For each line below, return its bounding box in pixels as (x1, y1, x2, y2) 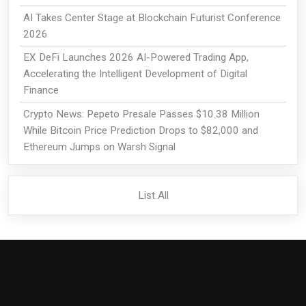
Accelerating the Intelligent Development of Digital (23, 68, 247, 81)
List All (137, 189, 169, 201)
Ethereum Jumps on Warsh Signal (23, 141, 176, 154)
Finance (23, 84, 59, 97)
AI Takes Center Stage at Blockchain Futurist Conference (23, 11, 281, 24)
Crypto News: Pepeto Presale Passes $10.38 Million (23, 108, 260, 121)
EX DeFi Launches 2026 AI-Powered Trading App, (23, 51, 249, 64)
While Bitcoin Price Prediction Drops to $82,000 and (23, 124, 258, 137)
